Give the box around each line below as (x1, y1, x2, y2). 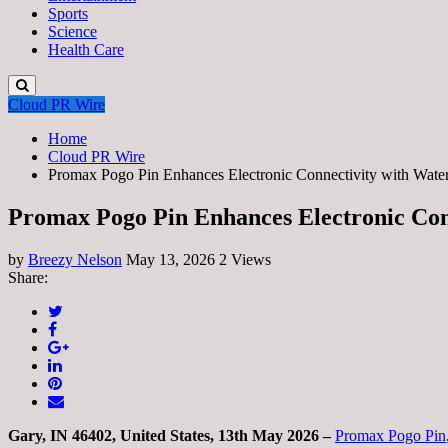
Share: (8, 268, 48, 286)
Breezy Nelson (28, 250, 122, 268)
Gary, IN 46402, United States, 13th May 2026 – (8, 426, 335, 444)
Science (48, 23, 97, 40)
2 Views (219, 250, 271, 268)
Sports (48, 5, 88, 22)
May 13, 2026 (126, 250, 215, 268)
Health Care (48, 41, 124, 58)
